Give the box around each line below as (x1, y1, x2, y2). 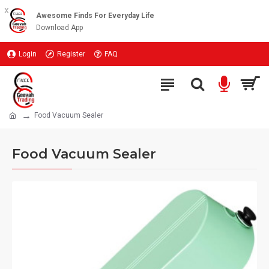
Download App (36, 23, 83, 32)
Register (57, 50, 85, 58)
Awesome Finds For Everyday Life (36, 11, 154, 20)
